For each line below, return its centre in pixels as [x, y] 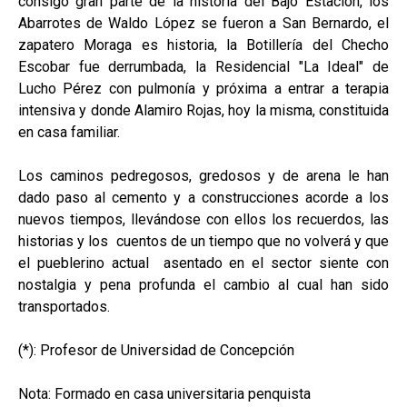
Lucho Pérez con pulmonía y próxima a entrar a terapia [203, 88]
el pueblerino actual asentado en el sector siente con [203, 263]
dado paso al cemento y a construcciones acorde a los [203, 197]
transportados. [64, 306]
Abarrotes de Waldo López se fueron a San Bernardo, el [203, 23]
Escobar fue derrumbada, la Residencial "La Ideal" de [203, 66]
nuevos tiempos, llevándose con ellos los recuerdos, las [203, 219]
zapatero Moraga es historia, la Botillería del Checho [203, 45]
